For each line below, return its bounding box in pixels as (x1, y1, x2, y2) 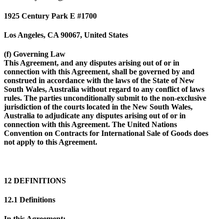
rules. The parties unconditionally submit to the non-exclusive (4, 94, 206, 103)
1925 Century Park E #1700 (4, 11, 97, 20)
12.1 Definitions (4, 196, 55, 204)
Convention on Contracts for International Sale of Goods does (4, 129, 208, 138)
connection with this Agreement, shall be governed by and (4, 67, 195, 76)
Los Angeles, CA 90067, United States (4, 31, 128, 40)
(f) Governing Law (4, 50, 66, 59)
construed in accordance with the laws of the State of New (4, 76, 195, 85)
